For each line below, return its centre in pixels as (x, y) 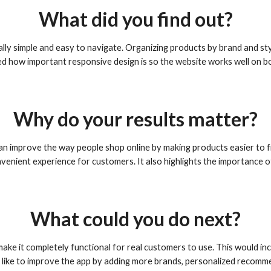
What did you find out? (135, 19)
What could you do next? (135, 219)
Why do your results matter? (135, 119)
